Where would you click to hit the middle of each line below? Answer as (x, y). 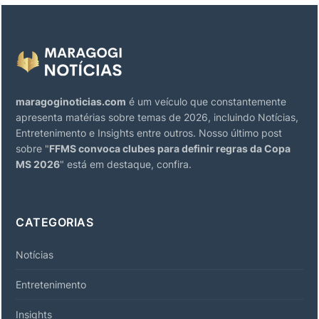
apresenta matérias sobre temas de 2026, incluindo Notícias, (157, 117)
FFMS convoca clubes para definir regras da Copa (170, 148)
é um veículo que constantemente (206, 101)
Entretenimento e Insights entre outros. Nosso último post (149, 133)
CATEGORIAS (54, 222)
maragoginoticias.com (71, 101)
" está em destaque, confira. (126, 164)
